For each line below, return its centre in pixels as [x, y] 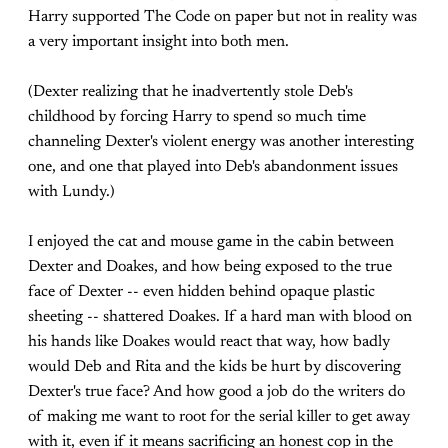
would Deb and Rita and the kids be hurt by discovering [214, 367]
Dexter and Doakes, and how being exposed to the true [210, 267]
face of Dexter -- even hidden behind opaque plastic [201, 292]
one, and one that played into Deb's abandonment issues [213, 167]
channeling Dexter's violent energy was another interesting [221, 142]
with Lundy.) [71, 192]
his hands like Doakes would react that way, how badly [209, 342]
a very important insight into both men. [158, 42]
